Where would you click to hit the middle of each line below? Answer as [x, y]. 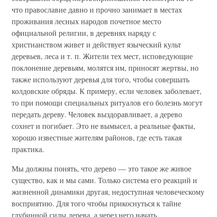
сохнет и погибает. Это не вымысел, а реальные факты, [103, 126]
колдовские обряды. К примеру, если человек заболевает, [107, 91]
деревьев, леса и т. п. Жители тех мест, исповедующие [102, 56]
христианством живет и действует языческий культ [96, 44]
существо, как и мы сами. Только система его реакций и [104, 180]
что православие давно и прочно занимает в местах [97, 9]
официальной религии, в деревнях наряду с [84, 33]
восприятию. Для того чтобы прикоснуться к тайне [96, 203]
